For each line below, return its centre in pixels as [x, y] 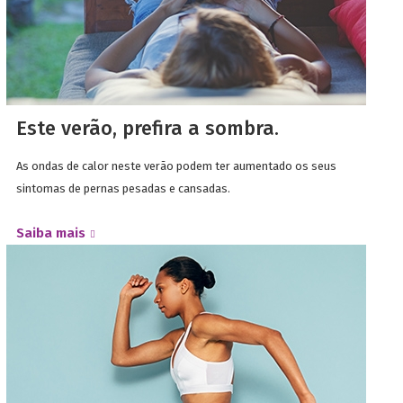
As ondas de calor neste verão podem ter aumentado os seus [176, 166]
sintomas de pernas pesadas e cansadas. [123, 188]
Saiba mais [50, 233]
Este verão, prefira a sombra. [147, 128]
